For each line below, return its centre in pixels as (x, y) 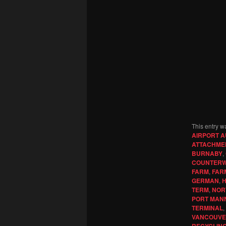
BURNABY (207, 153)
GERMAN (205, 180)
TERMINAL (207, 208)
